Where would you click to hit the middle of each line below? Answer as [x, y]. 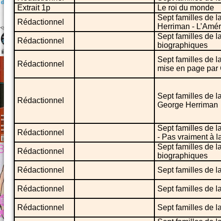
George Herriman [188, 105]
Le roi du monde [186, 7]
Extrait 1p [34, 7]
